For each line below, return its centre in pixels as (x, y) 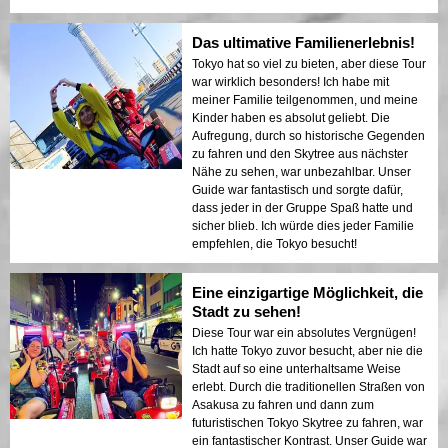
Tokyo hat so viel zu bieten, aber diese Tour (309, 63)
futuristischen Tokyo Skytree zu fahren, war (307, 422)
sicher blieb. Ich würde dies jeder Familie (303, 225)
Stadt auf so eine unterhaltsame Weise (296, 368)
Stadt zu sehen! (246, 311)
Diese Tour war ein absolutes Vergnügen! (304, 332)
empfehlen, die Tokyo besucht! (274, 243)
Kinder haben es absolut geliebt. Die (291, 117)
